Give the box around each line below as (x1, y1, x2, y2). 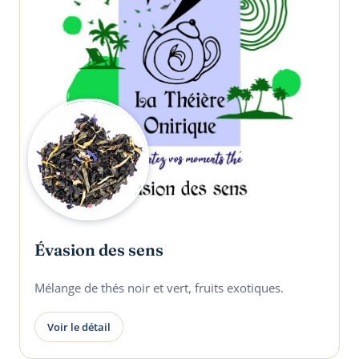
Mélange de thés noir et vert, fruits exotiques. (34, 279, 284, 296)
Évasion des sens (34, 239, 163, 260)
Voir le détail (46, 320, 111, 335)
